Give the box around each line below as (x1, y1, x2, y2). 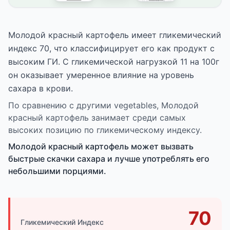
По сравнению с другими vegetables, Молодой (8, 100, 199, 110)
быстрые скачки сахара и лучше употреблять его (8, 153, 209, 164)
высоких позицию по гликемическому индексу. (8, 124, 202, 135)
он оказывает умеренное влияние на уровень (8, 69, 194, 80)
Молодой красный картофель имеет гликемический (8, 29, 221, 40)
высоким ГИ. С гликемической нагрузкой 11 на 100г (8, 56, 219, 67)
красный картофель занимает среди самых (8, 112, 186, 123)
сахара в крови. (8, 83, 73, 93)
